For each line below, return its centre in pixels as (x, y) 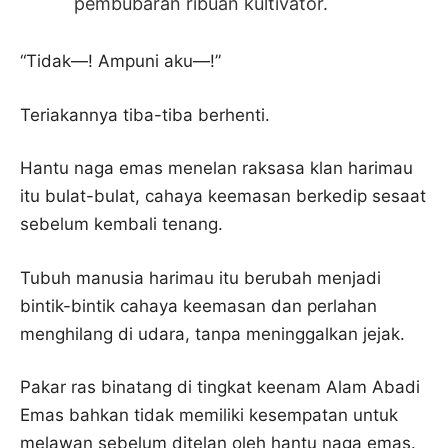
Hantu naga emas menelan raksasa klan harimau (216, 168)
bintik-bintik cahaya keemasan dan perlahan (198, 305)
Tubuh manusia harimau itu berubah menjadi (200, 277)
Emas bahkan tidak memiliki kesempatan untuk (209, 415)
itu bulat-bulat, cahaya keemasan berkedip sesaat (223, 196)
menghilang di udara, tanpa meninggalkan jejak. (212, 333)
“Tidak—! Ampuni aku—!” (120, 61)
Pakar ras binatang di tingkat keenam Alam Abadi (220, 387)
